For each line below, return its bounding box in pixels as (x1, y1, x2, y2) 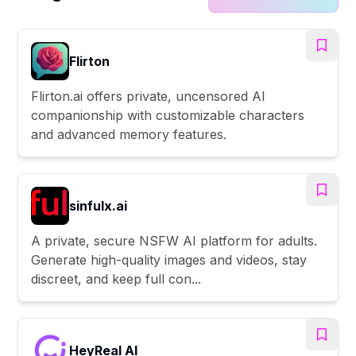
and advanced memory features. (31, 126, 227, 142)
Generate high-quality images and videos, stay (31, 251, 308, 268)
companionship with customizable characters (31, 106, 305, 123)
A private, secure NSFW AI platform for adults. (31, 232, 318, 249)
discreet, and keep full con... (31, 270, 202, 287)
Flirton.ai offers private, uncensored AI (31, 87, 266, 104)
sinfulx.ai (69, 197, 128, 214)
